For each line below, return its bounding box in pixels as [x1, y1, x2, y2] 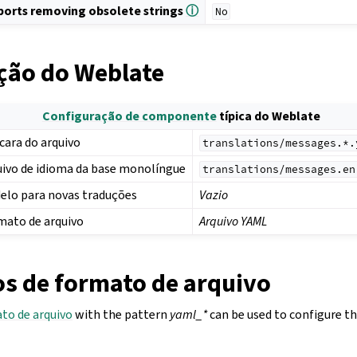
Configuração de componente [41, 108, 217, 125]
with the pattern [73, 306, 170, 324]
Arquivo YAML [199, 213, 268, 230]
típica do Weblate [216, 108, 320, 125]
